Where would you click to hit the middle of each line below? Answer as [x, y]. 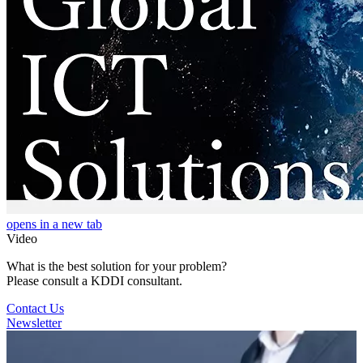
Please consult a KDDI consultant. [94, 281]
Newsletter [34, 323]
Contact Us [35, 309]
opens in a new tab [54, 224]
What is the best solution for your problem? [117, 267]
